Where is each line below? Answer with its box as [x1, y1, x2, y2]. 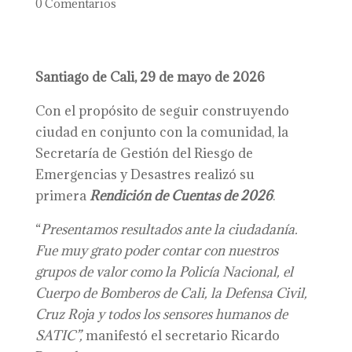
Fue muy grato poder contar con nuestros [35, 242, 278, 259]
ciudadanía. [227, 221, 298, 238]
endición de [98, 187, 171, 204]
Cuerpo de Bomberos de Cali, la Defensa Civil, [35, 284, 307, 302]
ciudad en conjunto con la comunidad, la [35, 123, 288, 141]
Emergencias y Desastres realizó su [35, 166, 255, 183]
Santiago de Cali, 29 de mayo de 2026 [35, 68, 265, 86]
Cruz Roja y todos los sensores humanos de [35, 306, 288, 323]
